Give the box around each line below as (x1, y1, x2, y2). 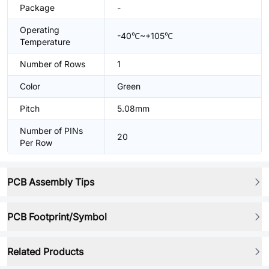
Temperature (20, 37, 70, 47)
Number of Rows (20, 59, 85, 69)
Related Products (7, 246, 83, 258)
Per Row (20, 138, 52, 148)
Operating (20, 25, 59, 35)
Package (20, 2, 55, 13)
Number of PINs (20, 125, 83, 136)
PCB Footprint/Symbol (7, 211, 107, 223)
